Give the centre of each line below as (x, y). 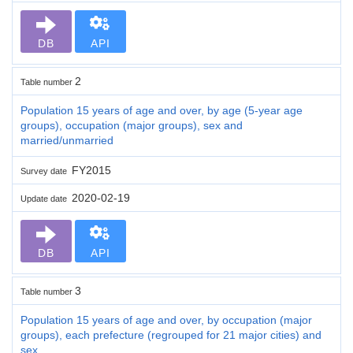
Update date (46, 198)
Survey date (46, 171)
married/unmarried (67, 140)
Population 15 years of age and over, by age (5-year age (162, 110)
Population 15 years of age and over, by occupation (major (166, 320)
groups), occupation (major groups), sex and (132, 125)
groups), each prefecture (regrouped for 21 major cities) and (171, 334)
